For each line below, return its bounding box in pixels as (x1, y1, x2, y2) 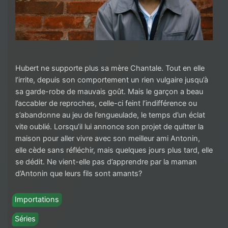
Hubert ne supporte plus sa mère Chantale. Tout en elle (15, 64, 205, 73)
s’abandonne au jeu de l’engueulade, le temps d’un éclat (15, 110, 205, 120)
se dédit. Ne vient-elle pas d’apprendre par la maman (15, 157, 197, 167)
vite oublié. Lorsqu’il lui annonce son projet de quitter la (15, 122, 204, 132)
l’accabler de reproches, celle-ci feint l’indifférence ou (15, 99, 197, 108)
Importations (15, 195, 60, 205)
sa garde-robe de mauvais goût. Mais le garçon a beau (15, 87, 203, 97)
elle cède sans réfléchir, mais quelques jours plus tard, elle (15, 146, 213, 155)
